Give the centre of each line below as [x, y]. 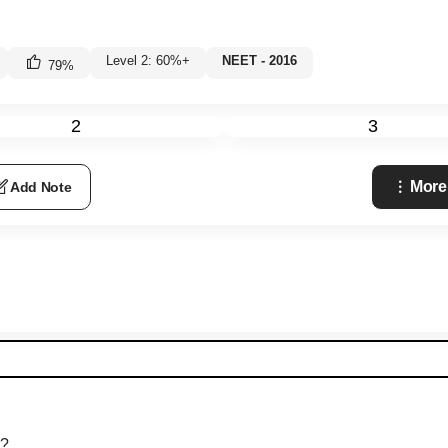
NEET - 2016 [259, 60]
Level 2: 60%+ [148, 60]
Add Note [40, 186]
